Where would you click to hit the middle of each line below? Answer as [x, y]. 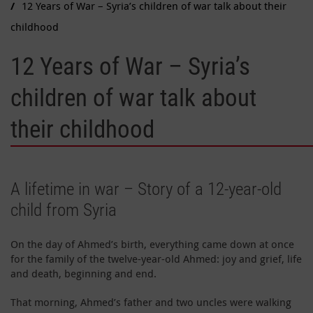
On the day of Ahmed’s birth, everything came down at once [152, 243]
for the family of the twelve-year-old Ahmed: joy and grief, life [156, 258]
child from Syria [64, 210]
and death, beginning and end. [83, 273]
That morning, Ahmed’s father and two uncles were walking [151, 301]
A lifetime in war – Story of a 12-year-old [146, 189]
